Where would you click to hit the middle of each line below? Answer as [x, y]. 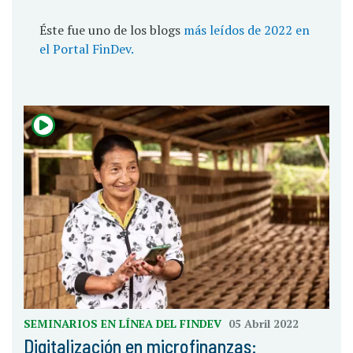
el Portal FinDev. [87, 49]
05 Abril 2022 [264, 324]
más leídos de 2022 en [247, 30]
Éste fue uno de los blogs [111, 30]
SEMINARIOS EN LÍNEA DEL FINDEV [124, 324]
